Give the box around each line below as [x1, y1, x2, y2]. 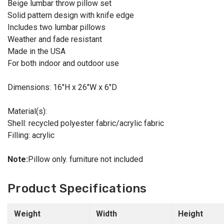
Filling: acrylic [7, 130, 54, 140]
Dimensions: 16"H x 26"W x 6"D [7, 82, 117, 92]
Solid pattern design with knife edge [7, 10, 134, 20]
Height [178, 209, 203, 219]
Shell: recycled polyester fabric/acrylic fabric [7, 118, 164, 128]
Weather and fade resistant [7, 34, 102, 44]
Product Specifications [7, 181, 147, 196]
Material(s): [7, 106, 47, 116]
